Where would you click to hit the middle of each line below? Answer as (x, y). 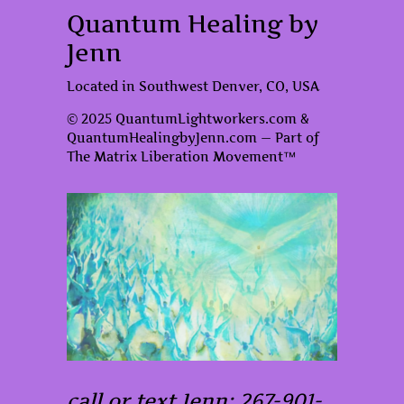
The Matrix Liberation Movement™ (181, 156)
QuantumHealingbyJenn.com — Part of (193, 138)
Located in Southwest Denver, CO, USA (193, 86)
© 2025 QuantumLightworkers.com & (188, 119)
